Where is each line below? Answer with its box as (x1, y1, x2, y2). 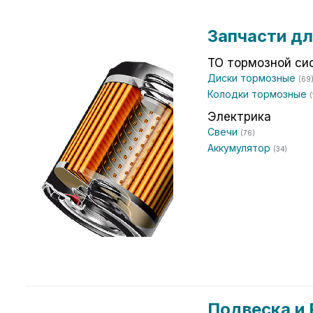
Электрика (208, 110, 271, 124)
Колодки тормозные (208, 88, 310, 100)
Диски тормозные (208, 72, 298, 84)
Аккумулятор (208, 142, 273, 154)
